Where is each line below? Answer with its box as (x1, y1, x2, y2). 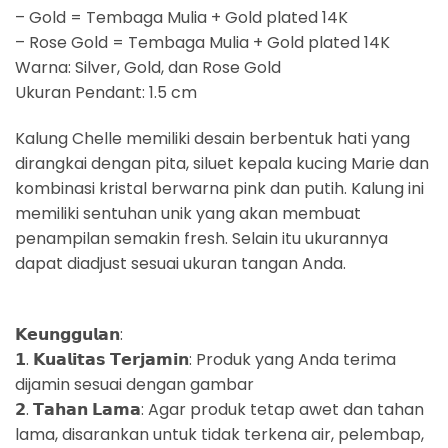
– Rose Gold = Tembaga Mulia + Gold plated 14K (15, 31, 390, 55)
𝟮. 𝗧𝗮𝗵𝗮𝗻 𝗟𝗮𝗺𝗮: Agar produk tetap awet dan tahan (15, 397, 424, 421)
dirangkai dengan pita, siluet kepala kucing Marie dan (15, 151, 429, 175)
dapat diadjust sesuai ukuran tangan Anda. (15, 251, 346, 275)
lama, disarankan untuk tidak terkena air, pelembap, (15, 422, 424, 446)
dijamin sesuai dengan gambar (15, 372, 254, 396)
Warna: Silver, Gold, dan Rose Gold (15, 56, 281, 80)
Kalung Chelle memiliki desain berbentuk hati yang (15, 126, 410, 150)
